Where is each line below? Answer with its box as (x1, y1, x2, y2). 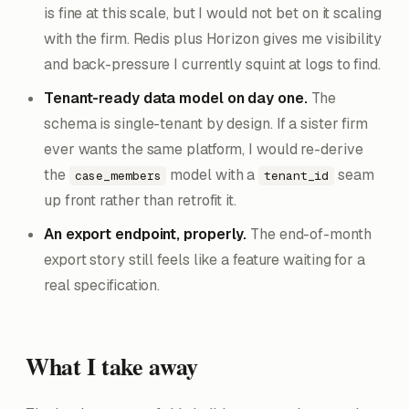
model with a (166, 165, 259, 184)
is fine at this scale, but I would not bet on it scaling (44, 4, 382, 23)
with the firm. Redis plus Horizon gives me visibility (44, 29, 382, 48)
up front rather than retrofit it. (44, 191, 236, 210)
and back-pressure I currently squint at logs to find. (44, 55, 381, 74)
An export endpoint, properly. (44, 225, 247, 244)
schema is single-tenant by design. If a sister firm (44, 114, 369, 133)
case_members (74, 168, 162, 184)
